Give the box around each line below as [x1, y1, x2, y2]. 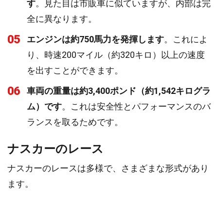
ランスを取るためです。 [27, 117, 123, 127]
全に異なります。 [27, 14, 97, 24]
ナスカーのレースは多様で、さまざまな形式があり [7, 163, 209, 173]
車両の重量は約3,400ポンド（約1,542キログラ [27, 86, 211, 96]
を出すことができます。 [27, 65, 123, 75]
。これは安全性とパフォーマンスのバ [62, 101, 211, 111]
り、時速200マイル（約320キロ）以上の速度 [27, 50, 205, 60]
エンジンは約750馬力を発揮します [27, 34, 164, 44]
